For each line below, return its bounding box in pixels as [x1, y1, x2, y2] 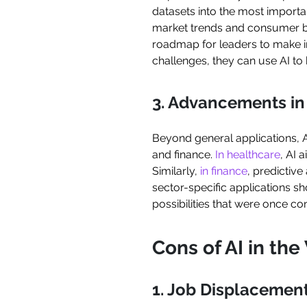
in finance [200, 164, 247, 178]
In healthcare [215, 148, 280, 162]
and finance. [152, 148, 215, 162]
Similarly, [152, 164, 200, 178]
